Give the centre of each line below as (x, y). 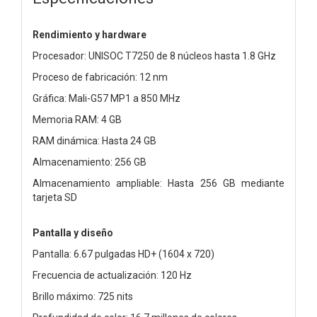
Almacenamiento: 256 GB (90, 162)
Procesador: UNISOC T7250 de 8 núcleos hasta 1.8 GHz (154, 56)
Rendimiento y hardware (90, 34)
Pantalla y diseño (73, 232)
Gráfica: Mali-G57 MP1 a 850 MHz (106, 98)
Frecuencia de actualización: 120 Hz (112, 275)
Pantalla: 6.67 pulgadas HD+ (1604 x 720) (123, 254)
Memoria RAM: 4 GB (77, 119)
